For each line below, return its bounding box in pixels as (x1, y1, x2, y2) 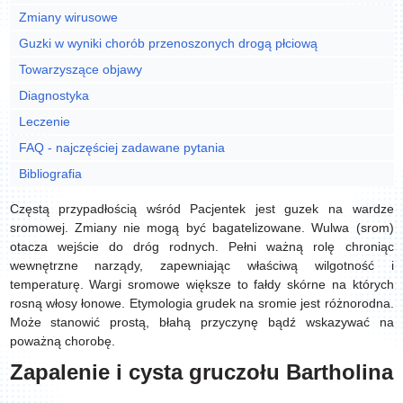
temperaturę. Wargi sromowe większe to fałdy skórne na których (9, 277, 394, 291)
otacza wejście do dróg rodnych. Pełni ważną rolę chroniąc (9, 239, 394, 254)
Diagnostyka (18, 88, 89, 103)
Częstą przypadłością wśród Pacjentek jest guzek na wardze (9, 201, 394, 216)
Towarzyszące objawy (18, 62, 146, 76)
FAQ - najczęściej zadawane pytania (18, 140, 228, 155)
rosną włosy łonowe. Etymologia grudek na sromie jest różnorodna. (9, 296, 394, 310)
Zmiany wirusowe (18, 10, 121, 24)
